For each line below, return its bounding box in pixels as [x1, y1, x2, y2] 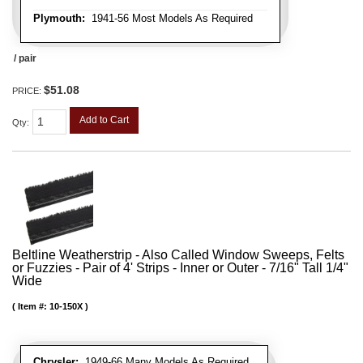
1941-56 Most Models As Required [85, 12, 253, 25]
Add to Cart [79, 114, 129, 126]
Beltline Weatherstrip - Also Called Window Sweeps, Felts [12, 247, 344, 262]
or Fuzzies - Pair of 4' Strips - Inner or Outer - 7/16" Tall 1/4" [12, 260, 348, 275]
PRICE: [12, 86, 44, 96]
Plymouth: [33, 12, 85, 25]
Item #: [18, 301, 49, 311]
